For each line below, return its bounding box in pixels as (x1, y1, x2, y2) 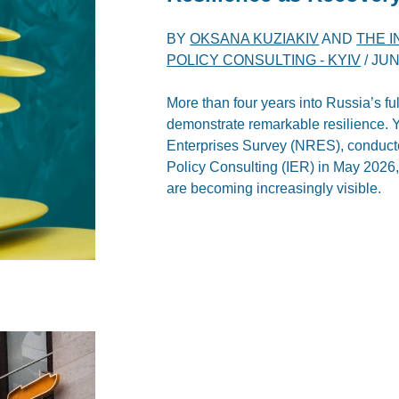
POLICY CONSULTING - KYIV (167, 52, 362, 68)
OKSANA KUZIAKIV (190, 30, 320, 46)
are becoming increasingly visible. (167, 180, 382, 196)
